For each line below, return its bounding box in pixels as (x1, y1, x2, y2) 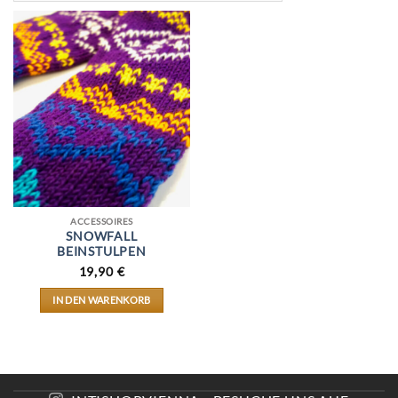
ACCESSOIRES (70, 216, 133, 227)
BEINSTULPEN (57, 244, 147, 259)
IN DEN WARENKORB (52, 294, 151, 306)
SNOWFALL (66, 229, 138, 244)
